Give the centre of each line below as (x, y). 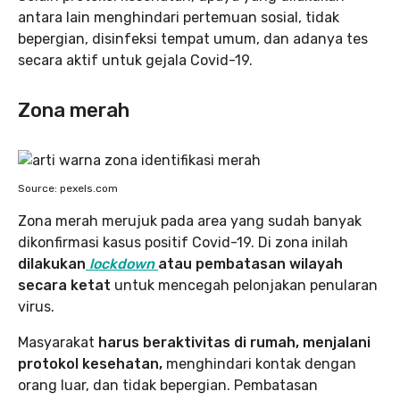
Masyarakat (56, 342)
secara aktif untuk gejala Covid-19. (135, 60)
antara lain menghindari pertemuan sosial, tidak (179, 17)
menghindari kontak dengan (259, 364)
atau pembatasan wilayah (250, 264)
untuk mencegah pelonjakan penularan (246, 285)
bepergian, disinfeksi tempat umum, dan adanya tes (193, 39)
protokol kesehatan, (90, 364)
